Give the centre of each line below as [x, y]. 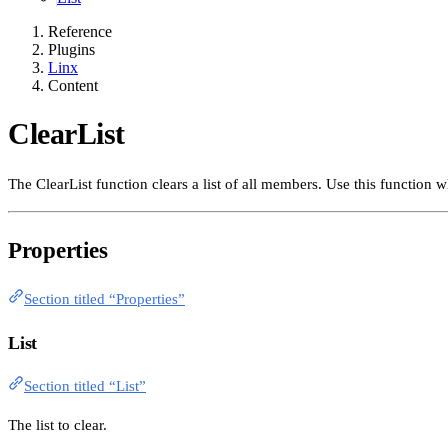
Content [73, 85]
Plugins [71, 49]
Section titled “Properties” [104, 299]
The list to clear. [57, 425]
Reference [80, 31]
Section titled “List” [85, 386]
